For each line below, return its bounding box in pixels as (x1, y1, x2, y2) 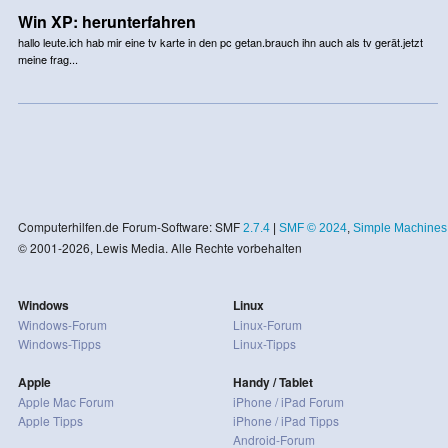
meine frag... (17, 50, 78, 67)
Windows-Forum (17, 315, 107, 333)
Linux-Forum (232, 315, 302, 333)
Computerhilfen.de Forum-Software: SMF (17, 217, 243, 235)
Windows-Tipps (17, 334, 101, 352)
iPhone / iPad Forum (232, 392, 344, 410)
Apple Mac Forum (17, 392, 114, 410)
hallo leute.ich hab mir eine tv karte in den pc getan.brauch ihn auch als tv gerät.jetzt (17, 33, 423, 50)
